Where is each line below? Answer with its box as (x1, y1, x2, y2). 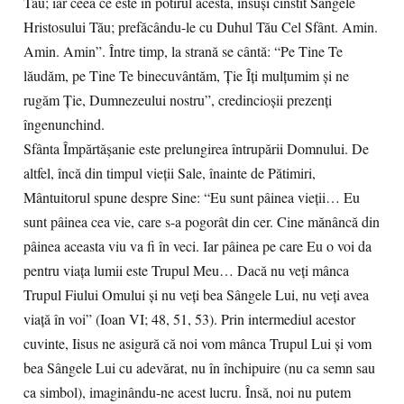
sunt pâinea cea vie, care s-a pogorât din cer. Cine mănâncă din (23, 212, 380, 232)
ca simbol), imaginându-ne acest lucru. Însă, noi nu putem (23, 382, 351, 402)
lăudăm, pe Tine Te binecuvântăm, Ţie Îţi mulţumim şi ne (23, 66, 349, 86)
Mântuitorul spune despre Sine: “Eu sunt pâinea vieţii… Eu (23, 188, 360, 207)
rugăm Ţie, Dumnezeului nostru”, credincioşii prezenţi (23, 90, 332, 110)
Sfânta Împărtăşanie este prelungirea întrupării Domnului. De (23, 139, 369, 159)
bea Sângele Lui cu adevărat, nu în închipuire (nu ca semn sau (23, 358, 375, 378)
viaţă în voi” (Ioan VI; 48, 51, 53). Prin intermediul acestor (23, 309, 355, 329)
